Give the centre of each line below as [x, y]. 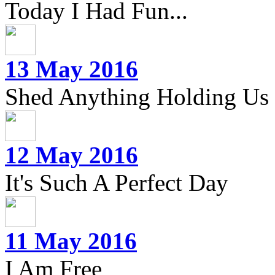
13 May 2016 [72, 69]
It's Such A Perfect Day [117, 182]
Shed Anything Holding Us [137, 96]
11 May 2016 [71, 241]
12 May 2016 [72, 155]
